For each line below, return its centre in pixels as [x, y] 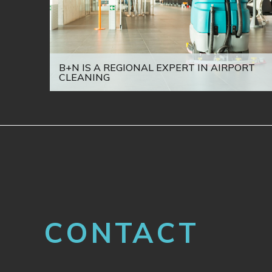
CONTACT [121, 233]
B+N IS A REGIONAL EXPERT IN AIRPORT [157, 68]
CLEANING [84, 77]
